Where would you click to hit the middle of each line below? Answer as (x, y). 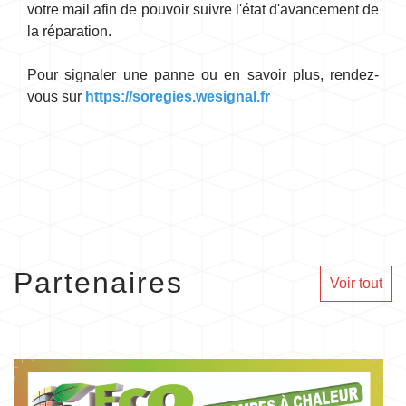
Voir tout (356, 284)
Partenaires (98, 283)
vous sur (56, 97)
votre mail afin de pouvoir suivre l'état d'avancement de (203, 10)
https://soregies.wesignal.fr (178, 97)
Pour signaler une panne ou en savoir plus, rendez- (203, 75)
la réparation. (69, 32)
